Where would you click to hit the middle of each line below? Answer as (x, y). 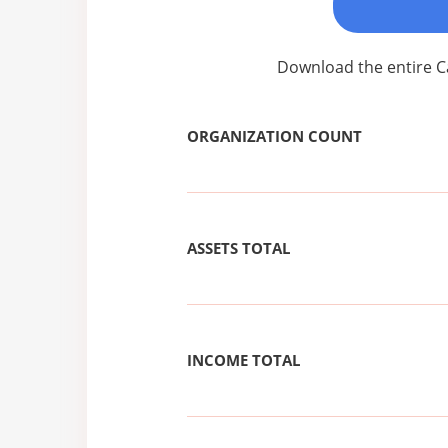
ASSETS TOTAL (238, 248)
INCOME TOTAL (243, 360)
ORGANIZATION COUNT (274, 136)
